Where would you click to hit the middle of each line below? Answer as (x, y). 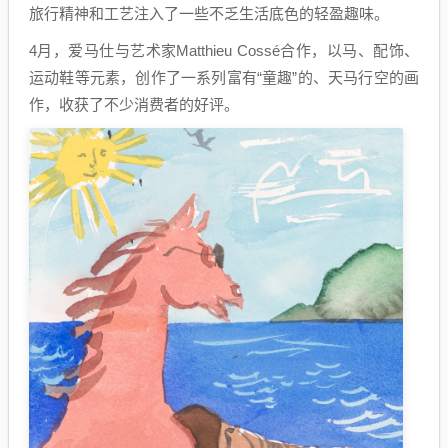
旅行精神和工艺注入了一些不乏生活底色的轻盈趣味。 (209, 13)
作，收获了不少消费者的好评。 (134, 104)
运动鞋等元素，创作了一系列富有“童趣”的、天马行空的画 (224, 77)
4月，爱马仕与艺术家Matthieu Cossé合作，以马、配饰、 (224, 50)
